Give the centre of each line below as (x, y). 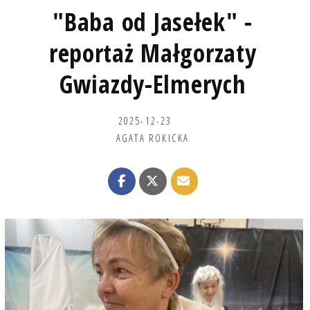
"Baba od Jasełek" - (153, 21)
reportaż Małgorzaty (153, 53)
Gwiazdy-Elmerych (153, 84)
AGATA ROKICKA (153, 137)
